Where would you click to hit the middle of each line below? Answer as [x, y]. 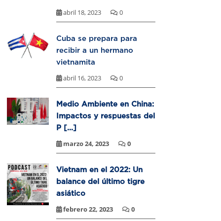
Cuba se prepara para [97, 38]
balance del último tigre [100, 181]
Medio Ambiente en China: [105, 104]
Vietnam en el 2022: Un [99, 169]
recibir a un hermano [95, 50]
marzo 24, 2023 [86, 144]
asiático [71, 193]
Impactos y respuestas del [106, 116]
